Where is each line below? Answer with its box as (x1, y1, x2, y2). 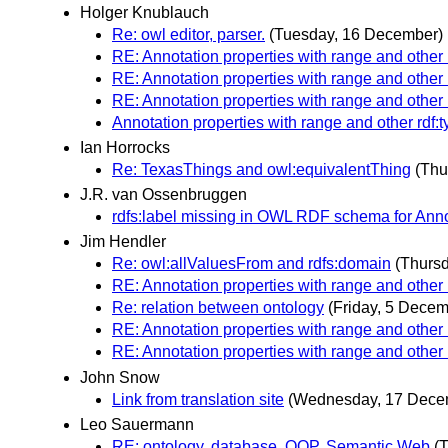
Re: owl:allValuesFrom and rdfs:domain (112, 255, 391, 273)
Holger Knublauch (80, 3, 209, 21)
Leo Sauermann (80, 415, 194, 433)
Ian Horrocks (80, 139, 170, 157)
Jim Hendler (80, 233, 166, 251)
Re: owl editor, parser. (112, 25, 265, 43)
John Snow (80, 368, 160, 386)
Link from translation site (112, 390, 284, 408)
